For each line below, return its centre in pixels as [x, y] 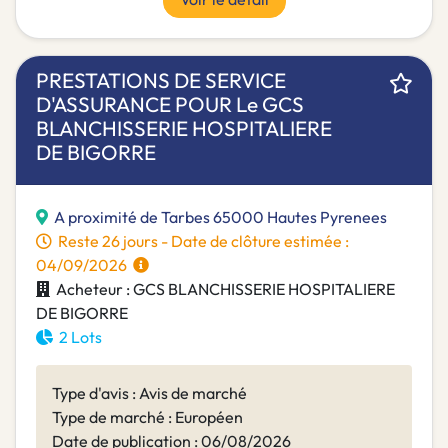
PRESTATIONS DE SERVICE [161, 80]
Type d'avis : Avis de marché [149, 393]
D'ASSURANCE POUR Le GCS [170, 104]
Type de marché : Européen [147, 417]
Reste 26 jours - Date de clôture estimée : [200, 241]
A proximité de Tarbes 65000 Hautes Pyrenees [220, 217]
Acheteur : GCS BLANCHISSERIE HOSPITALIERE [222, 289]
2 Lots [77, 337]
